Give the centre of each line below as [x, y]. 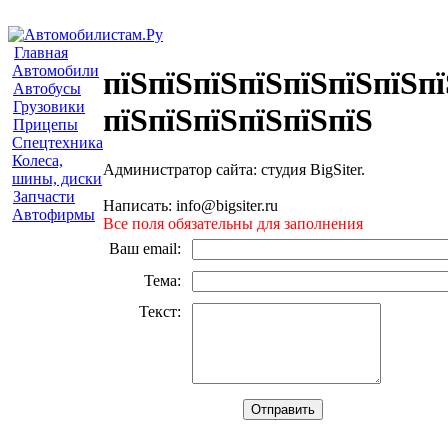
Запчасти [44, 196]
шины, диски [57, 178]
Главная [41, 52]
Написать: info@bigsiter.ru [190, 205]
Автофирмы [53, 214]
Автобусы [47, 88]
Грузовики [49, 106]
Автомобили [55, 70]
